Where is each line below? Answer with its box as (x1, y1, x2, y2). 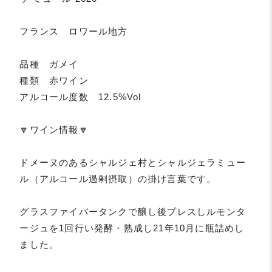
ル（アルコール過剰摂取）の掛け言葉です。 (19, 174, 217, 185)
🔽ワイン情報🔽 (19, 124, 89, 135)
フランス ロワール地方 (19, 26, 128, 37)
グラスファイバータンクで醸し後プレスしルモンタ (19, 206, 246, 217)
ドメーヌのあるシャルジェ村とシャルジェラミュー (19, 157, 246, 168)
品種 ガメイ (19, 59, 79, 70)
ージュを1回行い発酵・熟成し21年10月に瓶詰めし (19, 223, 245, 234)
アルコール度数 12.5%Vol (19, 92, 144, 103)
